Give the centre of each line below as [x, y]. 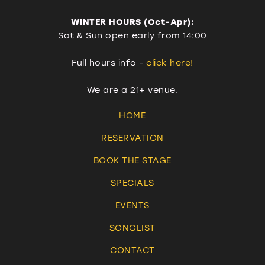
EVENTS [132, 205]
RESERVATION [132, 138]
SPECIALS [132, 183]
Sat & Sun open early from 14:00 [132, 35]
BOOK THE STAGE [132, 160]
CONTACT [132, 250]
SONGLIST [132, 228]
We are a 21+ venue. [132, 90]
